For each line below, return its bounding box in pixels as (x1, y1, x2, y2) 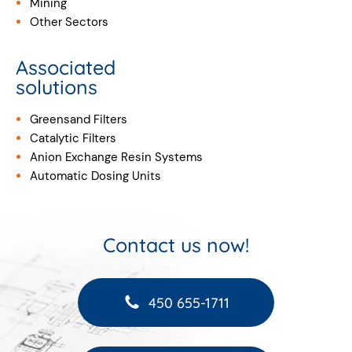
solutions (16, 75, 97, 99)
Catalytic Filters (29, 130, 116, 146)
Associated (16, 55, 115, 79)
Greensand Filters (29, 112, 127, 127)
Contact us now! (103, 233, 249, 257)
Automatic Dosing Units (29, 168, 161, 184)
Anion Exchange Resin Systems (29, 149, 203, 165)
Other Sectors (29, 14, 108, 30)
